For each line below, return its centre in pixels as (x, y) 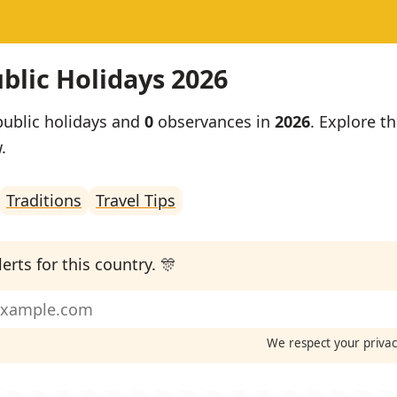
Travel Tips (136, 201)
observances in (214, 122)
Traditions (44, 201)
